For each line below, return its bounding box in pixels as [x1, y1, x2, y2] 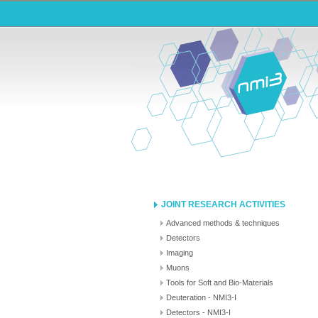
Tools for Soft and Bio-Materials [166, 278, 273, 287]
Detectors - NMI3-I [166, 308, 231, 317]
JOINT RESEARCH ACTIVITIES [161, 199, 285, 209]
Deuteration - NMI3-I [166, 293, 236, 302]
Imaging [166, 248, 193, 257]
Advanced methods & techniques [166, 219, 280, 227]
